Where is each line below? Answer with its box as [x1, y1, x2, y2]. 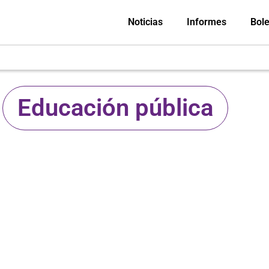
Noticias [127, 16, 163, 28]
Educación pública [17, 94, 213, 122]
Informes [186, 16, 226, 28]
